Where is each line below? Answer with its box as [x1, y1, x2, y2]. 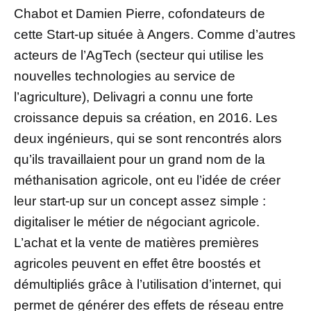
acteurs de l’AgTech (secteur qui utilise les [14, 47, 264, 62]
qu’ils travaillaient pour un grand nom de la [14, 151, 265, 167]
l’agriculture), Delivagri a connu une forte [14, 89, 253, 104]
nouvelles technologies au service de [14, 68, 235, 83]
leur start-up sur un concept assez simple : [14, 193, 266, 208]
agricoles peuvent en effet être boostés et [14, 255, 260, 271]
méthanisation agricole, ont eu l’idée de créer [14, 172, 280, 187]
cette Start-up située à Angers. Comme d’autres [14, 26, 296, 42]
